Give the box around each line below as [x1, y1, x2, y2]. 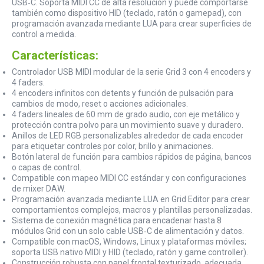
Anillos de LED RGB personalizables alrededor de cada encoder [12, 130, 243, 140]
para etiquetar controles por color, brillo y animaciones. [12, 141, 213, 151]
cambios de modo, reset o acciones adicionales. [12, 98, 188, 108]
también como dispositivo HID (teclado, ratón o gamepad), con [12, 8, 242, 18]
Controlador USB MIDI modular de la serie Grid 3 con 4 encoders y [12, 67, 251, 77]
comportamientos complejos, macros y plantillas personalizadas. [12, 204, 252, 214]
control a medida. [12, 29, 76, 39]
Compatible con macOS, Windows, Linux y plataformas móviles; [12, 236, 246, 246]
